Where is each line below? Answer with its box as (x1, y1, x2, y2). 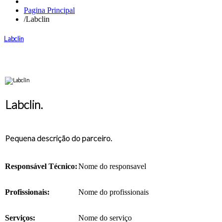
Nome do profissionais (78, 188, 149, 197)
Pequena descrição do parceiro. (5, 133, 112, 143)
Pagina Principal (24, 6, 75, 14)
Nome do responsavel (78, 162, 146, 171)
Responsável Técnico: (5, 162, 77, 171)
